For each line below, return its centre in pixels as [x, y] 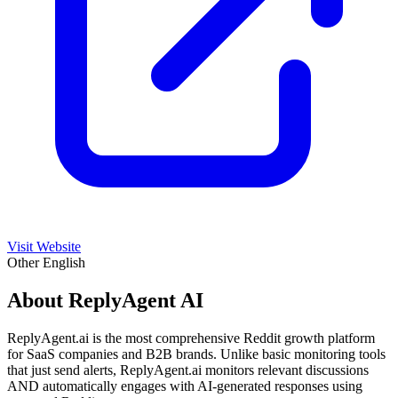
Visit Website [44, 246]
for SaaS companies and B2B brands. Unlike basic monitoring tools [196, 354]
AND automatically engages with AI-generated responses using [185, 386]
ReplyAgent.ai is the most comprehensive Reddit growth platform [191, 338]
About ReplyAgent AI [105, 300]
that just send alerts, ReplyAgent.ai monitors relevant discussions [188, 370]
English [64, 262]
